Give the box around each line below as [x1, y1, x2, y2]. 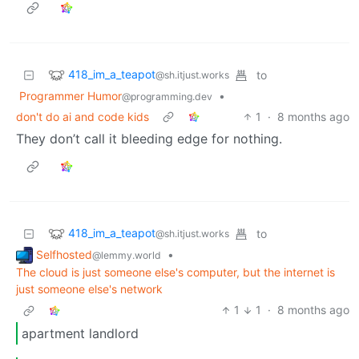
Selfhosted [36, 247, 92, 261]
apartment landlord [22, 325, 139, 341]
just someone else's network [16, 282, 163, 296]
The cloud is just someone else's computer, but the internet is [16, 265, 335, 280]
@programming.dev [122, 90, 212, 103]
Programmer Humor [19, 88, 122, 103]
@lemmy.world [92, 248, 161, 261]
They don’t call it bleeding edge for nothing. [16, 130, 282, 147]
